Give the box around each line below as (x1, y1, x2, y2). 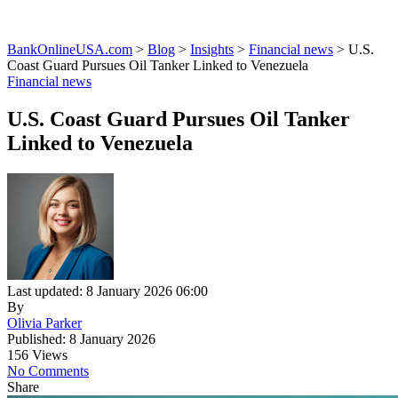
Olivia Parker (7, 315, 82, 331)
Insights (190, 42, 234, 58)
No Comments (7, 363, 89, 379)
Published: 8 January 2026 (7, 331, 155, 347)
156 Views (7, 347, 68, 363)
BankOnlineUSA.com (7, 42, 132, 58)
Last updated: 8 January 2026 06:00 (7, 283, 208, 299)
